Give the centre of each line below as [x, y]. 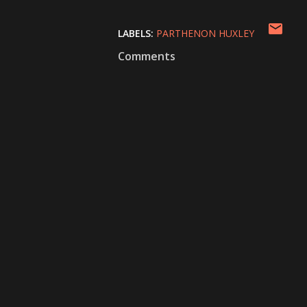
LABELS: [136, 33]
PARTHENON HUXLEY [205, 33]
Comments [147, 56]
